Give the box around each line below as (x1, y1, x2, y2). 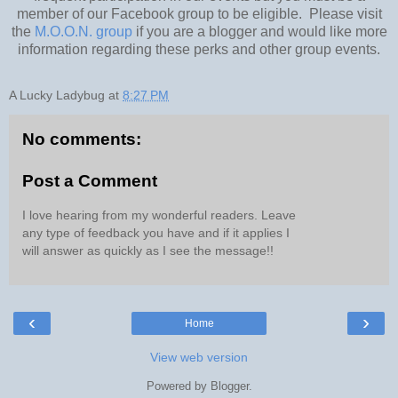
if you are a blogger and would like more (131, 23, 387, 39)
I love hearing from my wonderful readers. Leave (22, 207, 296, 222)
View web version (150, 349, 248, 364)
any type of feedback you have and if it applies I (22, 225, 290, 240)
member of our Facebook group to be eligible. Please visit (16, 5, 382, 21)
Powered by (146, 378, 211, 393)
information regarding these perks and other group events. (18, 41, 380, 57)
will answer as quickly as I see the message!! (22, 243, 274, 258)
